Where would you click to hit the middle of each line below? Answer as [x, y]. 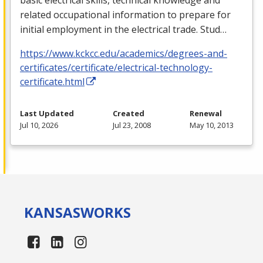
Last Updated [47, 113]
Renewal [206, 113]
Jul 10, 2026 [39, 125]
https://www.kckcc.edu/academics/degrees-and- [124, 53]
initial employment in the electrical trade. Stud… [123, 29]
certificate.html [52, 81]
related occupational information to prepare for [125, 14]
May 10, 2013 [212, 125]
